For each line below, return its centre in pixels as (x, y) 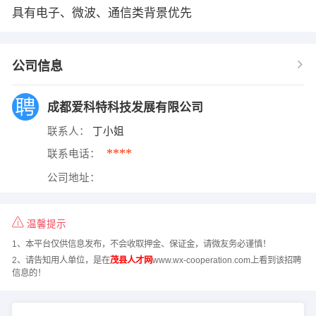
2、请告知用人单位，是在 (61, 260)
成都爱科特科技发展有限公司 (127, 107)
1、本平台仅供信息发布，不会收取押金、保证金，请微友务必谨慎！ (141, 244)
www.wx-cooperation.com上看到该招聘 (226, 260)
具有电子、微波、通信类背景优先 (102, 13)
